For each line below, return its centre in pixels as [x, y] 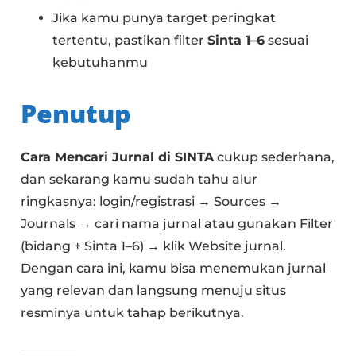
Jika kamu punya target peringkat [164, 18]
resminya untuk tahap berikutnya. [133, 313]
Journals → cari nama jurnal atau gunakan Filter [177, 224]
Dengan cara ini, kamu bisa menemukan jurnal [174, 269]
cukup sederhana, [275, 157]
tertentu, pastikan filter [130, 41]
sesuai [287, 41]
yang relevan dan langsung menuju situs [154, 291]
